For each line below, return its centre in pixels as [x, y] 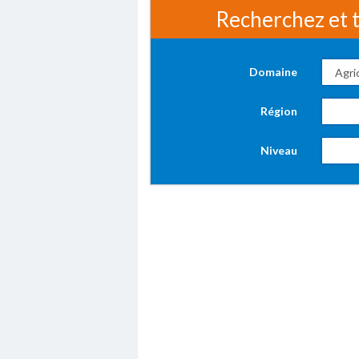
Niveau [278, 150]
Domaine [273, 72]
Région [278, 111]
